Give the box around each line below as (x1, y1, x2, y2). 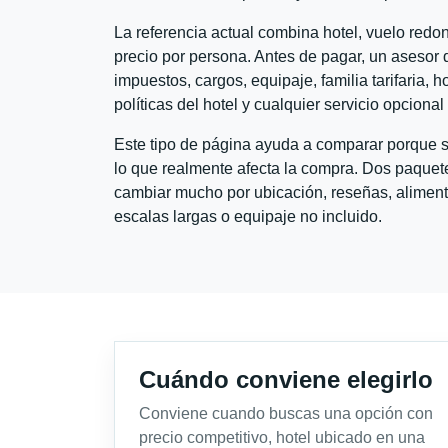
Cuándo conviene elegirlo (139, 365, 433, 393)
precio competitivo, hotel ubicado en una (139, 428, 425, 446)
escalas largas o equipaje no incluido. (114, 207, 382, 225)
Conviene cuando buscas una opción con (139, 404, 433, 422)
